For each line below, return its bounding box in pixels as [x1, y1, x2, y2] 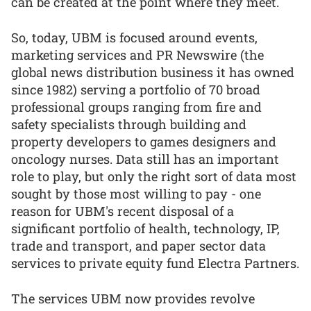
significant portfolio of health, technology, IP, [11, 219, 280, 237]
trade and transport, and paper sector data [11, 237, 266, 254]
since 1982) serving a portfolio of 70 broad [11, 81, 260, 98]
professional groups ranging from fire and [11, 98, 262, 115]
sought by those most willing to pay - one [11, 185, 261, 202]
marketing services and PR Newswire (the [11, 46, 264, 63]
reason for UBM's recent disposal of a [11, 202, 234, 219]
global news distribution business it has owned [11, 63, 294, 81]
